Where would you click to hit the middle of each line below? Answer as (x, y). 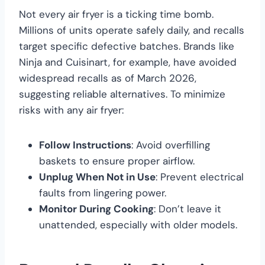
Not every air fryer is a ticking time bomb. (116, 14)
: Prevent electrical (200, 177)
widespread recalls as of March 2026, (108, 78)
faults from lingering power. (103, 193)
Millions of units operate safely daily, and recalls (132, 30)
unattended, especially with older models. (138, 224)
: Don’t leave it (188, 209)
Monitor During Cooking (96, 209)
